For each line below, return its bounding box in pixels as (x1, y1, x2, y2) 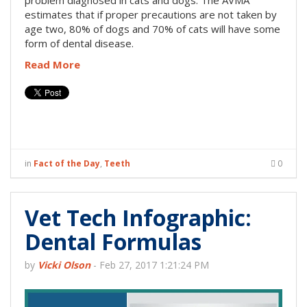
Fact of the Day (34, 158, 100, 170)
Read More (25, 58, 80, 72)
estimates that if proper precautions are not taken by (25, 8, 277, 22)
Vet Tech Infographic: (25, 203, 251, 233)
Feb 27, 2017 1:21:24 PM (99, 258, 209, 272)
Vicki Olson (38, 258, 90, 272)
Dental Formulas (25, 227, 201, 257)
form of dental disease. (25, 36, 134, 51)
